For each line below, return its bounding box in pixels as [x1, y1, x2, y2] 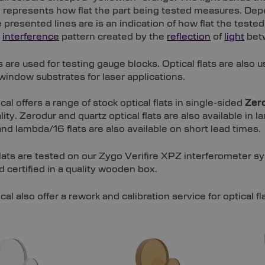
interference [2, 31, 60, 41]
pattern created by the [59, 31, 167, 41]
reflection [167, 31, 211, 41]
